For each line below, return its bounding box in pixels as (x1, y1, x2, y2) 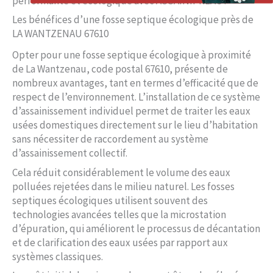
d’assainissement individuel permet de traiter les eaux (12, 104, 250, 118)
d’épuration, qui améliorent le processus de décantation (12, 221, 260, 235)
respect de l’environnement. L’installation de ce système (12, 90, 260, 104)
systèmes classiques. (12, 249, 103, 263)
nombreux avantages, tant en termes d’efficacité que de (12, 76, 258, 90)
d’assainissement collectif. (12, 146, 127, 160)
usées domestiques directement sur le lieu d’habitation (12, 118, 258, 132)
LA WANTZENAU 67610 (12, 27, 108, 41)
